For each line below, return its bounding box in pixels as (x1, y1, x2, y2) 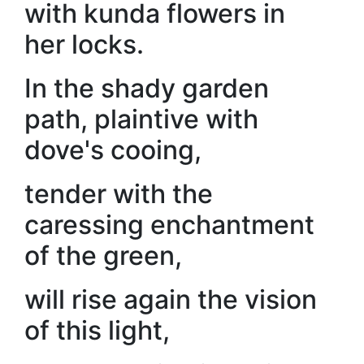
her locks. (24, 28, 144, 60)
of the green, (24, 240, 182, 271)
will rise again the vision (24, 284, 317, 315)
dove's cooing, (24, 134, 201, 166)
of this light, (24, 314, 170, 346)
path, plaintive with (24, 103, 258, 135)
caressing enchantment (24, 209, 314, 240)
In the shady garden (24, 72, 269, 104)
